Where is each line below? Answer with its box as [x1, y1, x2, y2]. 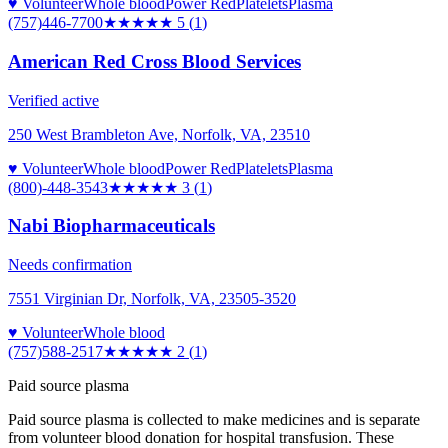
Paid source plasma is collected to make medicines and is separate [8, 411, 420, 429]
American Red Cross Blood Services [8, 51, 301, 73]
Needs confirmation [8, 256, 132, 274]
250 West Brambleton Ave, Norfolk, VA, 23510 [8, 125, 310, 143]
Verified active [8, 91, 99, 109]
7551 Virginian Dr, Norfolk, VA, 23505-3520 [8, 290, 296, 308]
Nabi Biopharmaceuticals [8, 215, 215, 237]
